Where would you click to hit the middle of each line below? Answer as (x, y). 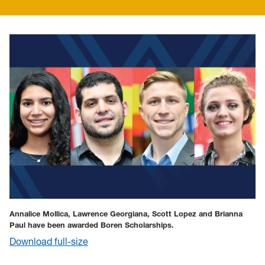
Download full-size (49, 242)
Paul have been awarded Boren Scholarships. (93, 225)
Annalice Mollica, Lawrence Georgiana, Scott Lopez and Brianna (126, 214)
